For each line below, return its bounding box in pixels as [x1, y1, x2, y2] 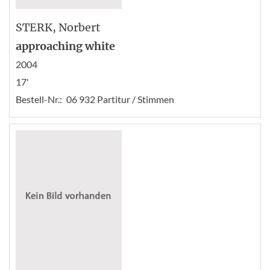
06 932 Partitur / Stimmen [66, 93, 174, 105]
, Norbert [52, 20, 100, 34]
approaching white [16, 39, 115, 53]
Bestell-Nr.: [16, 93, 62, 105]
